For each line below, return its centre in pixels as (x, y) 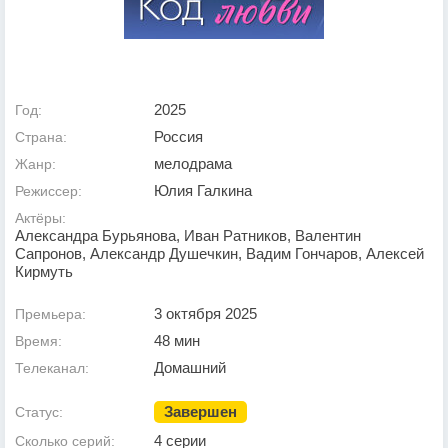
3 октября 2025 (205, 313)
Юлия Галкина (203, 190)
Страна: (41, 137)
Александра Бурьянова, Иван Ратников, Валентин (188, 235)
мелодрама (193, 163)
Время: (38, 341)
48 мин (177, 340)
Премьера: (50, 314)
